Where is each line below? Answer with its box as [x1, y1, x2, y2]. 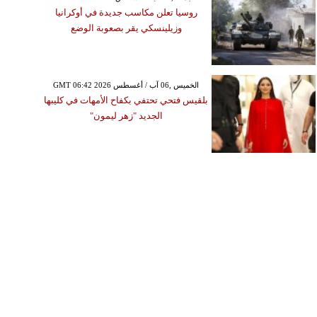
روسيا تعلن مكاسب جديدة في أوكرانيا [54, 6, 197, 18]
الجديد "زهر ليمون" [89, 110, 163, 121]
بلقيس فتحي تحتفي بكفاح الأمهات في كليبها [44, 94, 209, 105]
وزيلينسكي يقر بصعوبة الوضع [70, 22, 182, 33]
